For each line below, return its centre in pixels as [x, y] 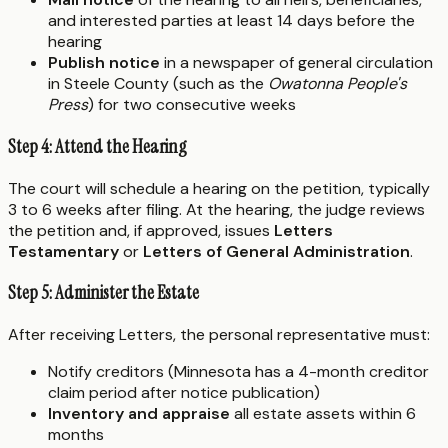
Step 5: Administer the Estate [103, 293]
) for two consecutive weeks [192, 105]
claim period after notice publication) [184, 392]
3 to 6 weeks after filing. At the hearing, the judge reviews [216, 209]
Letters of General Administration [276, 251]
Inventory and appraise [139, 413]
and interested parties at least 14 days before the [231, 21]
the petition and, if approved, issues [141, 230]
